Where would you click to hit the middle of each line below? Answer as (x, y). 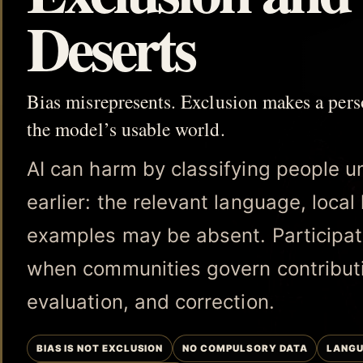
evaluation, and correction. (151, 301)
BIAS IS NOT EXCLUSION (100, 348)
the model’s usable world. (126, 128)
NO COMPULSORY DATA (245, 348)
